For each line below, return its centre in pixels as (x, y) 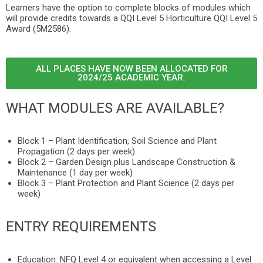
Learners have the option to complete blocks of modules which (128, 8)
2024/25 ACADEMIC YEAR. (131, 77)
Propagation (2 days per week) (76, 151)
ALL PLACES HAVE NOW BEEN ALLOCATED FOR (131, 69)
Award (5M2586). (38, 29)
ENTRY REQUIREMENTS (81, 227)
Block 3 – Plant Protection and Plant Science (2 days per (126, 183)
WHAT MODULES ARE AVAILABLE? (115, 108)
